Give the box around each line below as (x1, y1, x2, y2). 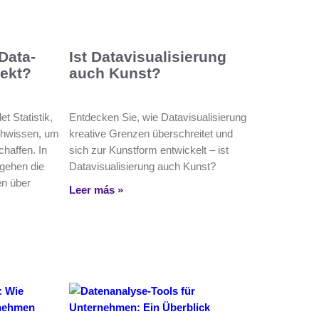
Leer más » (68, 184, 123, 197)
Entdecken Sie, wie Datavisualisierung (68, 111, 246, 124)
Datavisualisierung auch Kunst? (68, 160, 216, 173)
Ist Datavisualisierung (68, 48, 226, 66)
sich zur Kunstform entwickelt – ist (68, 144, 229, 157)
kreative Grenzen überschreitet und (68, 127, 233, 140)
